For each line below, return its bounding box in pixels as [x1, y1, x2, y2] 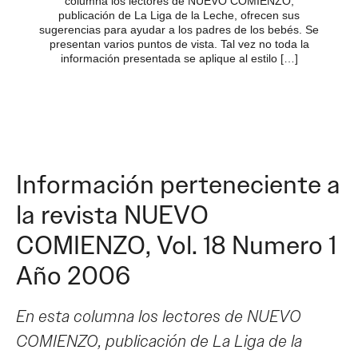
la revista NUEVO [16, 198, 209, 232]
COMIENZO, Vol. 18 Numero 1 [16, 229, 336, 262]
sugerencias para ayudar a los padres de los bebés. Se [39, 22, 319, 36]
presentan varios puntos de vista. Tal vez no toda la [49, 37, 309, 50]
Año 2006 [16, 259, 130, 292]
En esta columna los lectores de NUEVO [16, 304, 301, 328]
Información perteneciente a [16, 168, 340, 201]
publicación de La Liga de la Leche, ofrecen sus [58, 8, 300, 22]
